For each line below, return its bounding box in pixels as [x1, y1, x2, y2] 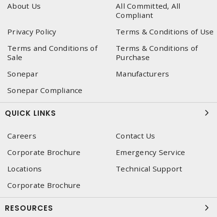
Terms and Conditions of [7, 43, 97, 53]
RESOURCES [5, 203, 53, 213]
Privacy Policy [7, 27, 57, 36]
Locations [7, 164, 42, 173]
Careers [7, 131, 36, 140]
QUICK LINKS [5, 108, 56, 118]
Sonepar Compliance [7, 85, 83, 95]
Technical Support [116, 164, 183, 173]
